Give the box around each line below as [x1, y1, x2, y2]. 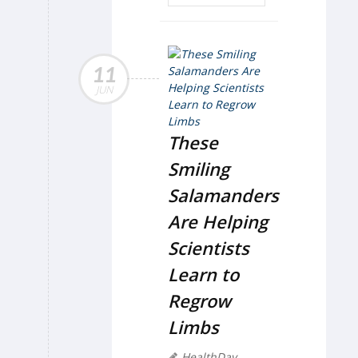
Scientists [168, 236, 249, 261]
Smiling [168, 157, 229, 181]
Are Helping [168, 209, 268, 234]
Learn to [168, 262, 239, 287]
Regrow [168, 288, 231, 313]
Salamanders [168, 183, 279, 208]
